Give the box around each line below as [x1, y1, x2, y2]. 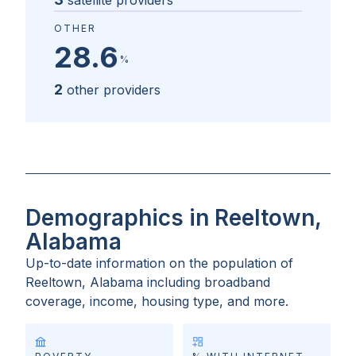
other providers [67, 82, 161, 99]
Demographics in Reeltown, [25, 204, 321, 232]
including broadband [147, 274, 270, 291]
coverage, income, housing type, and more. [25, 293, 288, 310]
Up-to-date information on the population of [25, 255, 293, 272]
